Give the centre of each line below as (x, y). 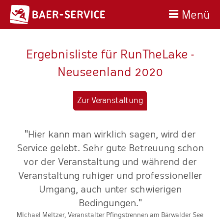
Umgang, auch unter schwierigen (110, 189)
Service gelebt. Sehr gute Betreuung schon (110, 148)
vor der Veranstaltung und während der (110, 162)
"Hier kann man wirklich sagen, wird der (110, 134)
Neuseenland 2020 (110, 72)
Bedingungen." (110, 203)
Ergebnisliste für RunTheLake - (110, 54)
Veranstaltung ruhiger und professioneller (110, 176)
